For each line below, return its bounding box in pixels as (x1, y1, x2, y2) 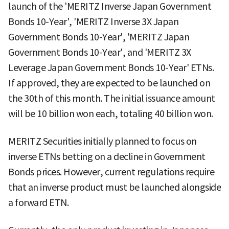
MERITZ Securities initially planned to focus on (8, 135, 197, 147)
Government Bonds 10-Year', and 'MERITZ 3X (8, 46, 191, 58)
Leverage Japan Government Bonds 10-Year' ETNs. (8, 61, 214, 74)
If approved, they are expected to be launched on (8, 77, 210, 89)
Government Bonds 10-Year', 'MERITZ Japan (8, 31, 189, 43)
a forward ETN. (8, 196, 68, 209)
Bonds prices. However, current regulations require (8, 166, 214, 178)
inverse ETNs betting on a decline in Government (8, 150, 205, 163)
